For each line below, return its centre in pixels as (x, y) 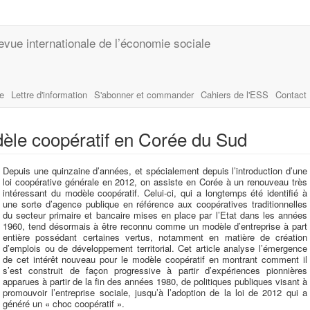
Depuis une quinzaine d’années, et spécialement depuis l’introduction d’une (155, 171)
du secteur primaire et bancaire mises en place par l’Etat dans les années (155, 215)
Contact (291, 94)
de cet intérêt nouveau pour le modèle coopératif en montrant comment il (155, 259)
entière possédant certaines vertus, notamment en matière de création (155, 237)
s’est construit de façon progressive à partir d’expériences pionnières (155, 270)
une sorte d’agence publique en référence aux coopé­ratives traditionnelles (155, 204)
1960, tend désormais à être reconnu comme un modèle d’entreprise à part (155, 226)
